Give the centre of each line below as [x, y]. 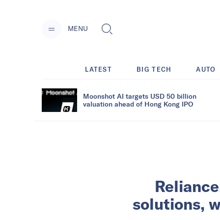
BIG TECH [154, 69]
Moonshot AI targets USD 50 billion [140, 96]
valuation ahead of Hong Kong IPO [138, 104]
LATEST [99, 69]
